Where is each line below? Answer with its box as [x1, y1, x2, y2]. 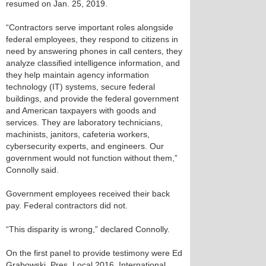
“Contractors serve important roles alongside [6, 23, 173, 32]
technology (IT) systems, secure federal [6, 82, 155, 91]
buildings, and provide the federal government [6, 94, 179, 103]
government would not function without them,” [6, 153, 178, 163]
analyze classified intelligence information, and [6, 58, 180, 68]
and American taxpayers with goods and [6, 106, 156, 115]
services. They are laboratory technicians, [6, 118, 163, 127]
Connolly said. [6, 165, 59, 175]
